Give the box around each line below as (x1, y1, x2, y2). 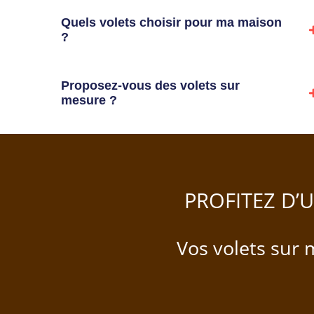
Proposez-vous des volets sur (61, 78, 240, 93)
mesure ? (61, 93, 117, 107)
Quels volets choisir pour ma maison (61, 15, 282, 29)
